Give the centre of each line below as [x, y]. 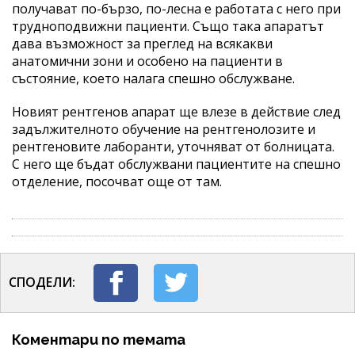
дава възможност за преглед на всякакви [142, 43]
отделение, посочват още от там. [117, 181]
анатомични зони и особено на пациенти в [147, 61]
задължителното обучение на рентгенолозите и [164, 129]
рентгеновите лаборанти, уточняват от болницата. [173, 146]
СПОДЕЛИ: [42, 282]
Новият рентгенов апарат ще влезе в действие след [176, 111]
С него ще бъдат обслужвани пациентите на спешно [176, 164]
